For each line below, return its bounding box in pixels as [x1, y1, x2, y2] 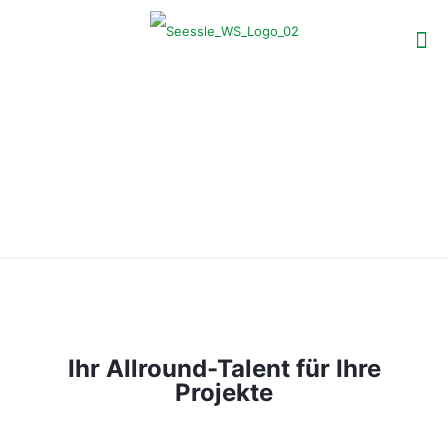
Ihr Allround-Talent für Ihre [67, 354, 381, 383]
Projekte [175, 378, 273, 407]
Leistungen [130, 137, 318, 181]
